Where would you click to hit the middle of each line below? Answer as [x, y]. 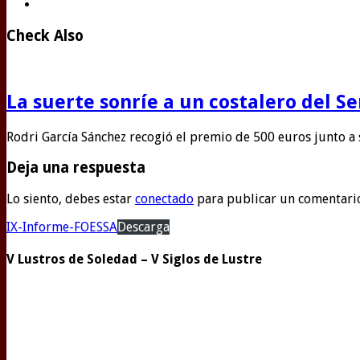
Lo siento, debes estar [71, 199]
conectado [164, 199]
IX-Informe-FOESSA [62, 227]
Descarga [143, 227]
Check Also [45, 36]
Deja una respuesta [76, 168]
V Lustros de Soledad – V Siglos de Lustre [134, 260]
